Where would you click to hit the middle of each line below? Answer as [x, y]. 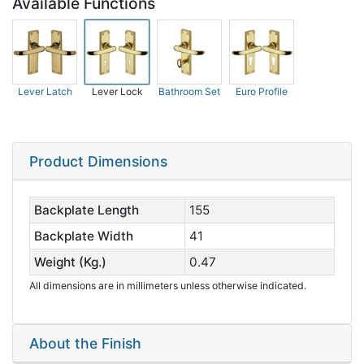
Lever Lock [117, 91]
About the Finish [85, 343]
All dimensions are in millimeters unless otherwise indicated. [168, 286]
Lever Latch [45, 91]
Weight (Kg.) [70, 262]
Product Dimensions [98, 161]
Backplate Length [86, 210]
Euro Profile [262, 91]
